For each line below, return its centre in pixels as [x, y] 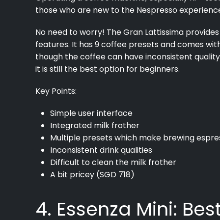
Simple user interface [91, 113]
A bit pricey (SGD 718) [92, 174]
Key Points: [57, 91]
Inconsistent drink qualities [101, 150]
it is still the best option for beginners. [108, 69]
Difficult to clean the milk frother [113, 162]
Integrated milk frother [95, 125]
